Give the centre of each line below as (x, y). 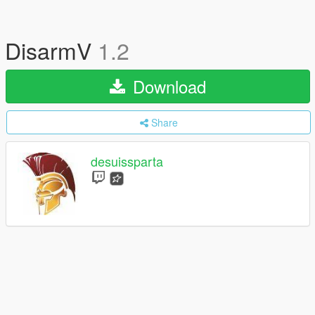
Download (167, 86)
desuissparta (127, 161)
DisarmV (51, 50)
